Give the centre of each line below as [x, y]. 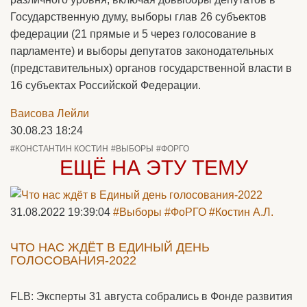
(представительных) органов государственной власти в [151, 68]
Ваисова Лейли [50, 113]
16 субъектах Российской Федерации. [106, 85]
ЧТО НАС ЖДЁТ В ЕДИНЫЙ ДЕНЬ [110, 248]
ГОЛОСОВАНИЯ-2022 [73, 261]
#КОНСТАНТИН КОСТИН [59, 149]
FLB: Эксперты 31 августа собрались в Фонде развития [151, 297]
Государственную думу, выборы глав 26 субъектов [138, 17]
